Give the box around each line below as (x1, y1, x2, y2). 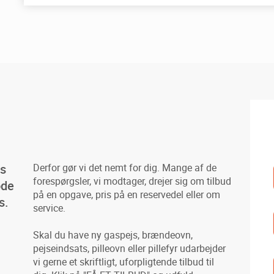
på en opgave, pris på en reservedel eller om (33, 188, 221, 201)
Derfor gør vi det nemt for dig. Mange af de (33, 161, 217, 174)
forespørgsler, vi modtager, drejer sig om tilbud (33, 174, 232, 188)
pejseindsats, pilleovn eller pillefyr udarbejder (33, 242, 226, 255)
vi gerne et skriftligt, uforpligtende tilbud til (33, 255, 215, 268)
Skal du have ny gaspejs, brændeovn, (33, 228, 193, 242)
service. (33, 201, 66, 215)
